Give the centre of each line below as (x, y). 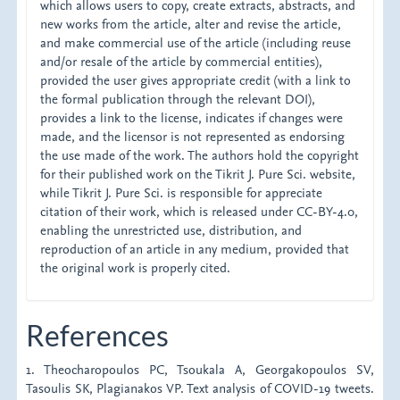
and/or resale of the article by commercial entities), (182, 62)
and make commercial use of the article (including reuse (196, 43)
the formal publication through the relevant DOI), (178, 99)
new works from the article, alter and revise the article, (191, 24)
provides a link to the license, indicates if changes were (192, 118)
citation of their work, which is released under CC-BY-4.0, (200, 212)
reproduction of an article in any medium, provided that (195, 249)
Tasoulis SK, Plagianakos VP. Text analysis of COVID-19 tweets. (200, 388)
